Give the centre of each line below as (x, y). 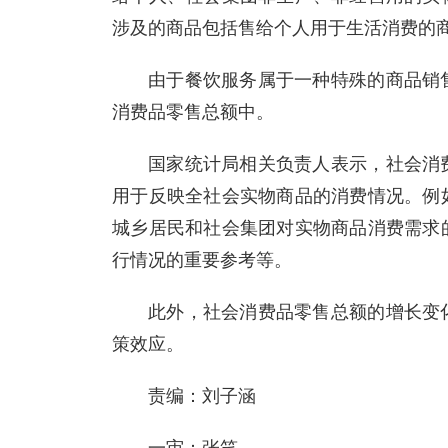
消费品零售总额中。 (193, 112)
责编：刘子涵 (202, 396)
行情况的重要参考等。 (202, 260)
